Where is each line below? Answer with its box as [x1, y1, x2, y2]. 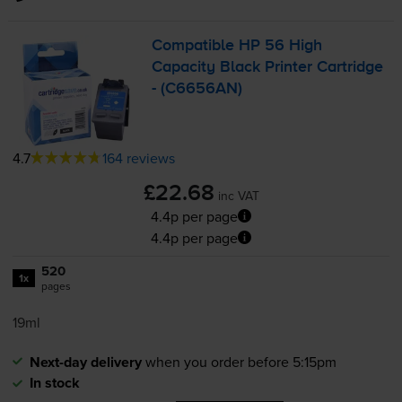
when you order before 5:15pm [144, 351, 336, 371]
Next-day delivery [29, 351, 142, 372]
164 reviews [101, 147, 175, 168]
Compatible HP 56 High [152, 38, 323, 55]
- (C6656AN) [152, 81, 243, 98]
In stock [29, 371, 80, 393]
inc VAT [217, 186, 259, 205]
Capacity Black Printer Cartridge [152, 59, 384, 76]
